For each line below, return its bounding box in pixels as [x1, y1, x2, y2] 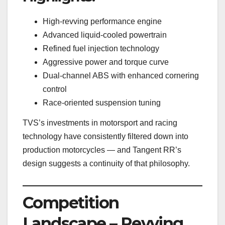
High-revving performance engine [43, 17, 162, 26]
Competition [23, 193, 119, 213]
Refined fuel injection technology [43, 44, 159, 53]
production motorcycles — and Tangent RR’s [23, 145, 181, 154]
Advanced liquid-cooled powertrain [43, 30, 167, 39]
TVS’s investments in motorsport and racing [23, 118, 177, 127]
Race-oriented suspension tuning [43, 98, 161, 107]
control [43, 84, 67, 93]
